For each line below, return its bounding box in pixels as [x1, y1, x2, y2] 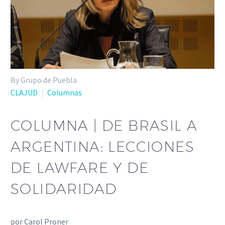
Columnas [47, 87, 82, 98]
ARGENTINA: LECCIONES [11, 138, 194, 155]
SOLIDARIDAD [11, 180, 117, 197]
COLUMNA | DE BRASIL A [11, 117, 198, 134]
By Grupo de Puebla [11, 75, 77, 85]
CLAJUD [11, 87, 38, 98]
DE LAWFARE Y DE [11, 159, 149, 176]
